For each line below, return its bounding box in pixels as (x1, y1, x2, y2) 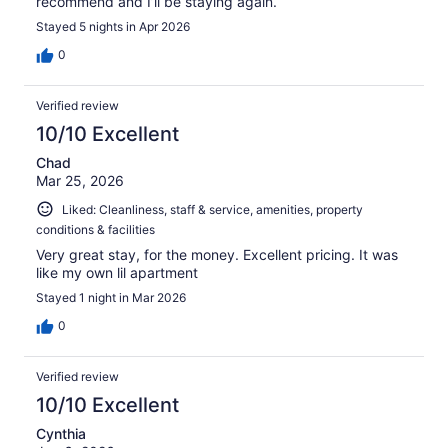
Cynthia (36, 425, 86, 443)
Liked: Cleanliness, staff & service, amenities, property (62, 201, 363, 217)
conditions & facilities (36, 222, 155, 238)
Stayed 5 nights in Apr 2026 (36, 18, 190, 34)
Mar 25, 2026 (36, 171, 124, 189)
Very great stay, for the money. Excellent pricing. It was (36, 246, 398, 264)
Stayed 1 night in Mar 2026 (36, 290, 186, 306)
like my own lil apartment (36, 264, 198, 282)
